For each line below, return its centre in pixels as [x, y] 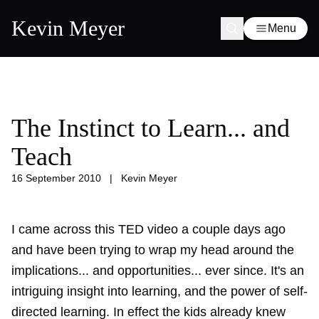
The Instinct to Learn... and [151, 128]
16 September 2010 [56, 178]
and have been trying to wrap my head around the [153, 250]
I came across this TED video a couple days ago [148, 229]
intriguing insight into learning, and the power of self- [159, 291]
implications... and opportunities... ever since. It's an [158, 271]
